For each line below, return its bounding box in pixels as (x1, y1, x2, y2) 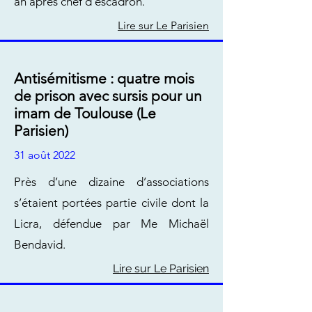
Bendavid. (14, 237, 65, 251)
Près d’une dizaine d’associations (14, 175, 209, 189)
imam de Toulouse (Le (14, 104, 156, 122)
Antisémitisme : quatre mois (14, 70, 194, 87)
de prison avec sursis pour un (14, 87, 202, 104)
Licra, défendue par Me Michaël (14, 217, 209, 231)
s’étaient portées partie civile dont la (14, 196, 209, 210)
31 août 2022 (14, 148, 75, 162)
